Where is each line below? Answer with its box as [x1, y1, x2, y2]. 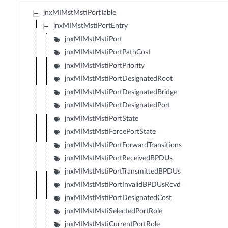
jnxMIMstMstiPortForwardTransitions [65, 141, 182, 149]
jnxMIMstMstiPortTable [43, 9, 117, 17]
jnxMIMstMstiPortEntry [53, 22, 128, 30]
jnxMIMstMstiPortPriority [65, 62, 145, 70]
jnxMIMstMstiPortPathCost [65, 49, 151, 56]
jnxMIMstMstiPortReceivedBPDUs [65, 155, 173, 162]
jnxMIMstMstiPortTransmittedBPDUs [65, 168, 181, 176]
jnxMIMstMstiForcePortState [65, 128, 156, 136]
